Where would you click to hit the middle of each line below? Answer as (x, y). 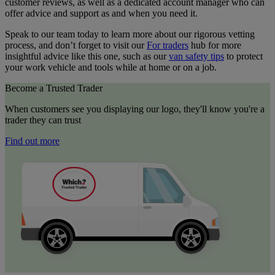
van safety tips (196, 56)
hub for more (215, 45)
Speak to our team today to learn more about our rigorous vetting (130, 34)
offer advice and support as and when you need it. (101, 13)
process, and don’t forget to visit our (76, 45)
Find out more (32, 141)
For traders (168, 45)
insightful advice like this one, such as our (87, 56)
